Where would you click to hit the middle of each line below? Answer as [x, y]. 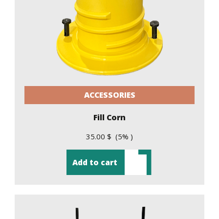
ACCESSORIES [109, 95]
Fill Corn [109, 117]
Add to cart [95, 162]
